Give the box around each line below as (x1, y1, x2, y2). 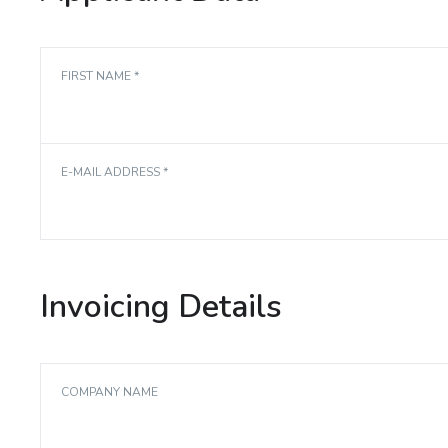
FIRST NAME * (61, 68, 140, 85)
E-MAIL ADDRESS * (61, 164, 169, 181)
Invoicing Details (40, 285, 283, 329)
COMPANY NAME (61, 384, 159, 401)
